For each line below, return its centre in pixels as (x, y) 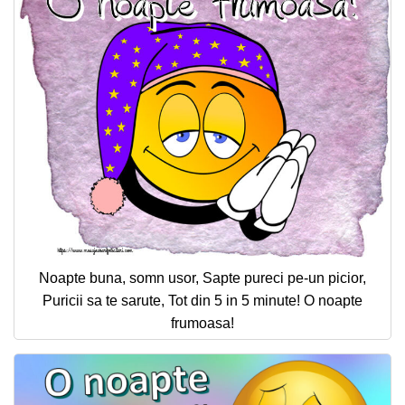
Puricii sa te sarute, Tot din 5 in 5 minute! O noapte (202, 300)
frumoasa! (202, 323)
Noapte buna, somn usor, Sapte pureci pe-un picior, (202, 278)
